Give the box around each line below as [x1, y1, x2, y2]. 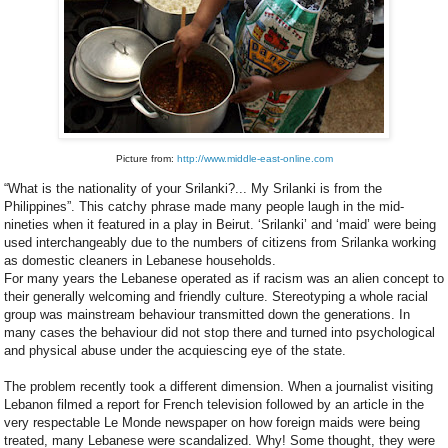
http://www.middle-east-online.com [176, 152, 333, 164]
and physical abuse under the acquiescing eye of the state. [4, 343, 346, 359]
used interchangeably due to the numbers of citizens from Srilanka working [4, 235, 436, 251]
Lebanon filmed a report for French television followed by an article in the [4, 397, 424, 413]
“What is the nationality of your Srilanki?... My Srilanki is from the [4, 181, 382, 197]
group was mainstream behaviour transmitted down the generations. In [4, 307, 410, 323]
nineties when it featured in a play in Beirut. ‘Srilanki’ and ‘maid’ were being [4, 217, 436, 233]
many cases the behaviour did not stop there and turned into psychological [4, 325, 435, 341]
